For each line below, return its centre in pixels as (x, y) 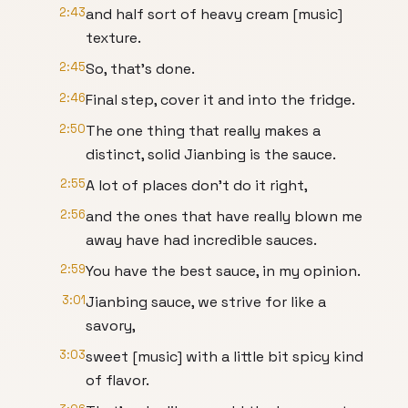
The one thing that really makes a (203, 131)
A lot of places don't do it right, (197, 185)
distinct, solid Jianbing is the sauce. (211, 154)
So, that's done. (140, 69)
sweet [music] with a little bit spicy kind (224, 357)
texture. (113, 38)
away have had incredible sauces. (201, 240)
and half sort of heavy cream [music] (214, 14)
